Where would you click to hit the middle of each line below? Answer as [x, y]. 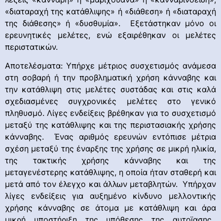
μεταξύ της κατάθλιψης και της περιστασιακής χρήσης [110, 125]
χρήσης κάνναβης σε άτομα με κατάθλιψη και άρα [110, 208]
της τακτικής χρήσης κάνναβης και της [110, 161]
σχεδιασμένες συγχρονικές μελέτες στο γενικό [110, 101]
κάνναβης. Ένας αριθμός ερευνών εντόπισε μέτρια [110, 137]
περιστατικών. [31, 47]
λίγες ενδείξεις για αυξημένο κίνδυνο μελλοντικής [110, 196]
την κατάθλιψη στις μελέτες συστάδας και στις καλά [110, 90]
